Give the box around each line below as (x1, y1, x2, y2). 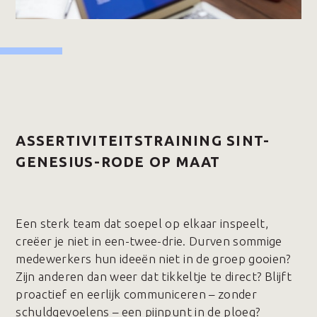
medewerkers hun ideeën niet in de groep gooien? (16, 252, 291, 265)
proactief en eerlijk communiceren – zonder (16, 287, 258, 301)
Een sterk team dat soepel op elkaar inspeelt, (16, 217, 269, 230)
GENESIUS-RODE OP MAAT (16, 154, 221, 170)
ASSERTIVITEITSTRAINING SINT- (16, 132, 270, 149)
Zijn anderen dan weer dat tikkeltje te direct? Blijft (16, 270, 292, 283)
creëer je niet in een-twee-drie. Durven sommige (16, 234, 282, 248)
